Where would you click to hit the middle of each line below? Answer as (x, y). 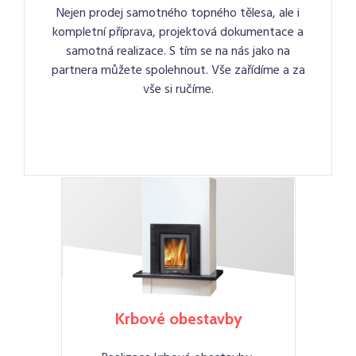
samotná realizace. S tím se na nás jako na (178, 52)
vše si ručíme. (178, 90)
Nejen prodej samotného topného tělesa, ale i (178, 14)
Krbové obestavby (178, 319)
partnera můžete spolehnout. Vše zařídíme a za (178, 71)
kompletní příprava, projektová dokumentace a (178, 33)
